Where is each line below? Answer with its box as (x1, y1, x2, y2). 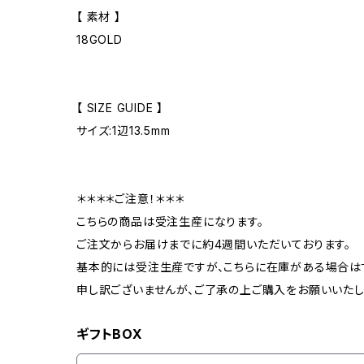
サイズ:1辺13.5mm (76, 123, 171, 137)
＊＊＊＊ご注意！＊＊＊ (76, 192, 184, 206)
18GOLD (76, 32, 123, 46)
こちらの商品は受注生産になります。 (76, 214, 264, 228)
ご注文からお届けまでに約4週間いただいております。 (76, 237, 351, 251)
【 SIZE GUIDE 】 (76, 101, 164, 115)
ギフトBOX (76, 326, 143, 342)
